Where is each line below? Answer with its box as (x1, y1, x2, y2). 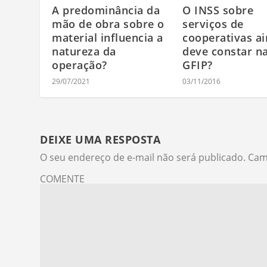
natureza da (52, 44, 116, 58)
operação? (52, 57, 107, 72)
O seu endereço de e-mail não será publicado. (40, 150, 246, 164)
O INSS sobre (182, 2, 253, 17)
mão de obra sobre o (52, 16, 164, 31)
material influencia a (52, 30, 163, 45)
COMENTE (40, 172, 85, 185)
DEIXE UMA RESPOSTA (40, 132, 161, 147)
